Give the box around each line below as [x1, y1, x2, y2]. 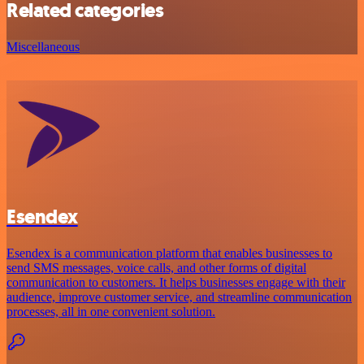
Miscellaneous [6, 40, 80, 54]
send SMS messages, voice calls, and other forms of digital [6, 261, 306, 275]
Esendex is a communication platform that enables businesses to [6, 246, 332, 261]
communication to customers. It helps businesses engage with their [6, 275, 345, 290]
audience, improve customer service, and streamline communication [6, 290, 352, 305]
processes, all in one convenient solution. [6, 305, 215, 319]
